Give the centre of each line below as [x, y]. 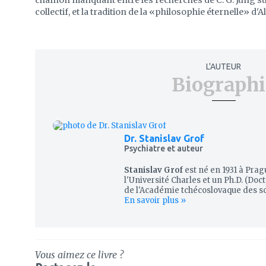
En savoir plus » [155, 201]
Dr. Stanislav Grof [164, 139]
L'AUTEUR [224, 67]
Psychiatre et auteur [164, 149]
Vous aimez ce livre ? [79, 255]
